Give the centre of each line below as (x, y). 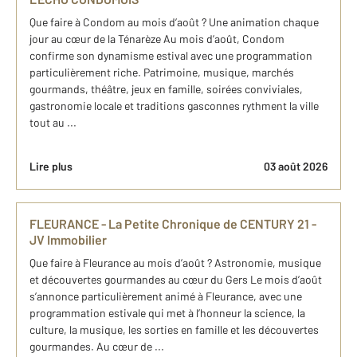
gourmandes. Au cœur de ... (97, 347)
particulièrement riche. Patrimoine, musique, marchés (162, 73)
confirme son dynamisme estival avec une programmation (171, 56)
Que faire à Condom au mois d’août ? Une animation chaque (174, 22)
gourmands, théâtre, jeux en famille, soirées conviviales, (166, 89)
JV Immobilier (68, 240)
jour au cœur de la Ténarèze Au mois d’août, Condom (157, 39)
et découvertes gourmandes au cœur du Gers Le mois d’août (176, 280)
